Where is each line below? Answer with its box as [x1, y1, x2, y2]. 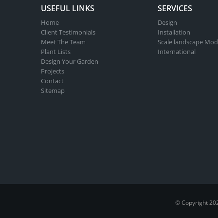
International [158, 47, 196, 56]
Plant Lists [41, 47, 71, 56]
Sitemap [41, 86, 65, 95]
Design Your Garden [41, 57, 98, 66]
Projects [41, 67, 64, 76]
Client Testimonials [41, 28, 95, 37]
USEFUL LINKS [41, 3, 94, 14]
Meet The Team [41, 37, 86, 47]
